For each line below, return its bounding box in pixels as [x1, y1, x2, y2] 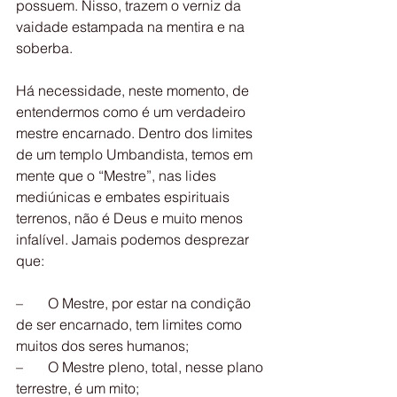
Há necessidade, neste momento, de [16, 82, 253, 99]
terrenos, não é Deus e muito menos [16, 209, 246, 227]
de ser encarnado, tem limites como [16, 315, 245, 333]
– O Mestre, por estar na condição [16, 294, 254, 312]
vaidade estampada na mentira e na [16, 18, 248, 35]
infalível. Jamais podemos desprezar [16, 230, 256, 248]
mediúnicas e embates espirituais [16, 188, 237, 206]
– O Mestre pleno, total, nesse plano [16, 358, 267, 376]
